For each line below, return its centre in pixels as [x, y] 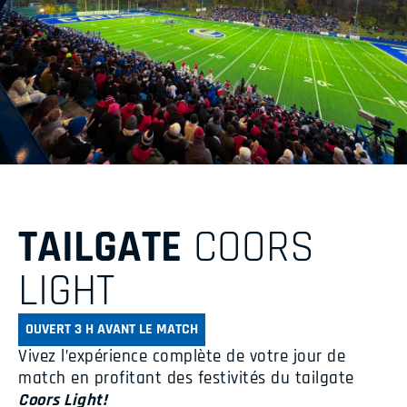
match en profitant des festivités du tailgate [186, 378]
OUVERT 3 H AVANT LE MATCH [112, 329]
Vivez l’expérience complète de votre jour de [182, 356]
